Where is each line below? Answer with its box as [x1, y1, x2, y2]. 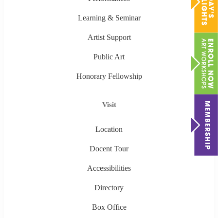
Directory [94, 183, 124, 192]
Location [95, 125, 123, 134]
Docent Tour [90, 145, 128, 153]
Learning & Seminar [77, 14, 141, 22]
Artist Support [87, 33, 131, 42]
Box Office [91, 203, 127, 212]
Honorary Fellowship [76, 72, 142, 81]
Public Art [93, 53, 125, 61]
